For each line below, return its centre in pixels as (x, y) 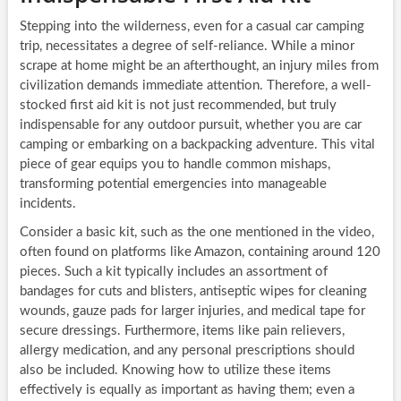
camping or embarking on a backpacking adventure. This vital (197, 145)
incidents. (47, 204)
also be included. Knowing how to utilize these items (175, 371)
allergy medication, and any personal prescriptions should (187, 351)
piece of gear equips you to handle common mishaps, (175, 165)
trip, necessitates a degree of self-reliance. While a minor (187, 47)
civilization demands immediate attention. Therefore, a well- (195, 86)
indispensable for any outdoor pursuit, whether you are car (190, 125)
